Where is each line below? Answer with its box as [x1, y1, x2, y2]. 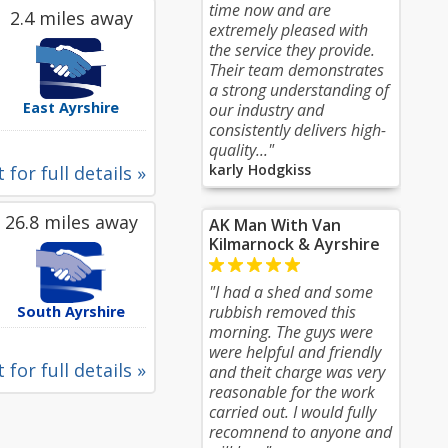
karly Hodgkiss [209, 160, 311, 179]
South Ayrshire [17, 302, 125, 321]
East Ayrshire [23, 98, 119, 117]
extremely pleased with [209, 19, 368, 41]
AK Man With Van [209, 214, 341, 236]
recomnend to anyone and [209, 421, 392, 443]
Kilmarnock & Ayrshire [209, 233, 380, 255]
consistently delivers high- [209, 119, 386, 141]
